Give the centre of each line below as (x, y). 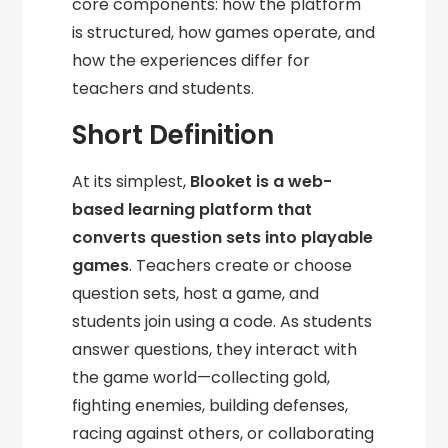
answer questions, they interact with (215, 350)
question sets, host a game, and (196, 294)
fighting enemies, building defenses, (210, 406)
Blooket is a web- (261, 182)
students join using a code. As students (222, 322)
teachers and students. (163, 89)
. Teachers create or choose (241, 266)
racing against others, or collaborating (223, 434)
